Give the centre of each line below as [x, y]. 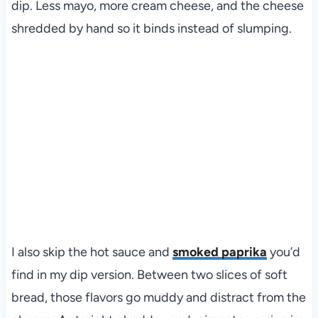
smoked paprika [219, 252]
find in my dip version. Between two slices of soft [149, 274]
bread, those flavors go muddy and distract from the [158, 297]
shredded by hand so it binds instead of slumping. [151, 29]
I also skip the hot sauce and [92, 252]
